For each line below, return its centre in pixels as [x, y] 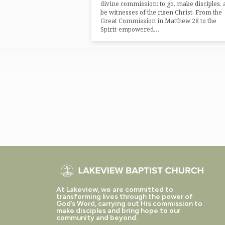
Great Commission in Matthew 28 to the [158, 21]
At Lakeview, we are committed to [115, 190]
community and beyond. [97, 218]
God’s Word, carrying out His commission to [129, 204]
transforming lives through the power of [125, 197]
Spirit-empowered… [130, 30]
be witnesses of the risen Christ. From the [161, 13]
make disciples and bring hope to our [118, 211]
